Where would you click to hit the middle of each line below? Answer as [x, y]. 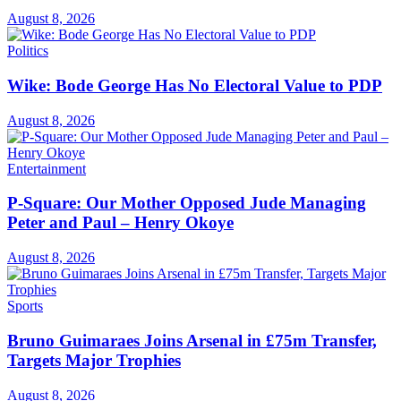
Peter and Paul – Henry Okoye [120, 223]
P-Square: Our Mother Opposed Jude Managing [187, 203]
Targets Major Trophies [94, 360]
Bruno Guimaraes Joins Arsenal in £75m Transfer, [192, 340]
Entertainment [47, 168]
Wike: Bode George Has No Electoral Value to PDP [195, 85]
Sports [25, 306]
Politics [28, 51]
